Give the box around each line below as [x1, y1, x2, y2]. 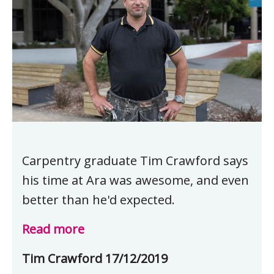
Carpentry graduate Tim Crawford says [22, 152, 248, 169]
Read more [22, 221, 84, 238]
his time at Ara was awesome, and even [22, 172, 249, 189]
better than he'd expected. [22, 191, 175, 209]
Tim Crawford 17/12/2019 [22, 250, 168, 267]
